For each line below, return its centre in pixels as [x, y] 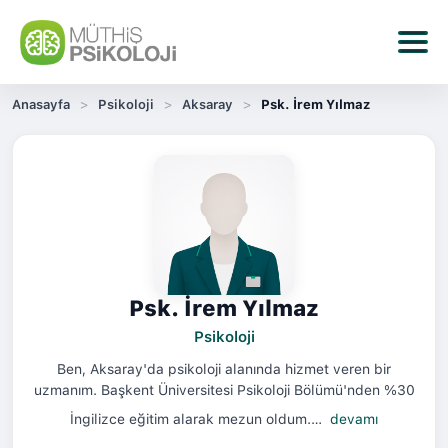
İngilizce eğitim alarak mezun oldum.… [198, 418]
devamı [354, 418]
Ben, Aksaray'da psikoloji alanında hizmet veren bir [224, 369]
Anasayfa [41, 104]
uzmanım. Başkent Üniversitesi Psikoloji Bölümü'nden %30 [224, 390]
